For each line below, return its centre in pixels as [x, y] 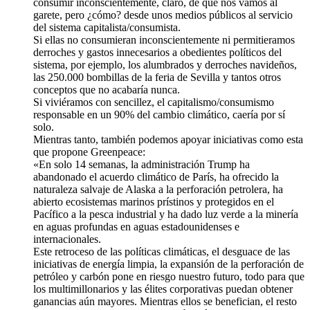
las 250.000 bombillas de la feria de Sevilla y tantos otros [157, 77]
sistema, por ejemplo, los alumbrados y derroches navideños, [165, 65]
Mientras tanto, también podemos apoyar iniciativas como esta [168, 140]
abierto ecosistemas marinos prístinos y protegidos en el [154, 202]
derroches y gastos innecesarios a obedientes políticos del [157, 53]
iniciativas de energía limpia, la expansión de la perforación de [168, 264]
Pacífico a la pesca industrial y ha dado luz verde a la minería [166, 215]
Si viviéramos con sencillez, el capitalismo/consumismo [154, 102]
